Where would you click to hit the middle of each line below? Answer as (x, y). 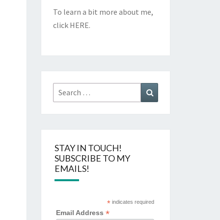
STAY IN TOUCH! (88, 148)
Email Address (81, 212)
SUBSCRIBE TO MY (92, 158)
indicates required (132, 202)
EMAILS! (72, 168)
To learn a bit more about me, (103, 12)
